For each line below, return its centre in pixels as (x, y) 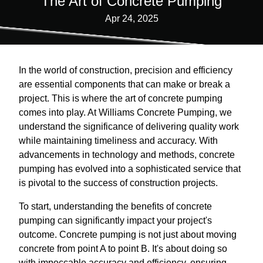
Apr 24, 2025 (131, 18)
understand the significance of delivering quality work (129, 127)
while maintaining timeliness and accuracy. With (118, 141)
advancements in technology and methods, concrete (127, 155)
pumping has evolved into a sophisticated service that (130, 169)
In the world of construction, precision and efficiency (126, 70)
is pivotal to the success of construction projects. (118, 183)
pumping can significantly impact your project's (115, 220)
